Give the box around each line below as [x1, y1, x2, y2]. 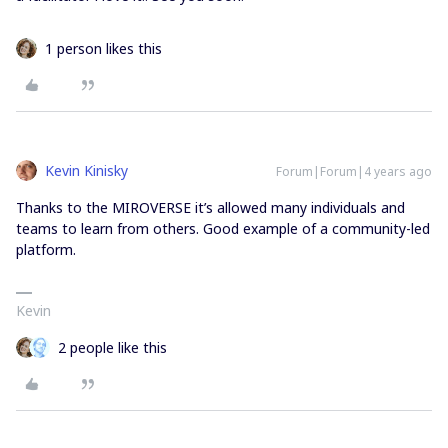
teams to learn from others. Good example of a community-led [16, 218, 430, 238]
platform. [16, 239, 76, 259]
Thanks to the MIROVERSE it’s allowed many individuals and [16, 197, 405, 217]
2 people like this [58, 337, 167, 357]
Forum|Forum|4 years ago [276, 162, 432, 180]
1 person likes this [45, 38, 162, 58]
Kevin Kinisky [45, 160, 128, 180]
